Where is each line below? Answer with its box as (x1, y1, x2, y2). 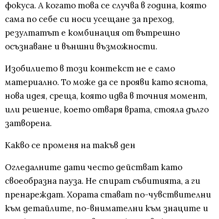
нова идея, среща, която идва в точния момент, (5, 90, 207, 102)
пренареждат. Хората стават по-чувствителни (5, 189, 211, 200)
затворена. (5, 118, 52, 129)
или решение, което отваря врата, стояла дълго (5, 104, 209, 115)
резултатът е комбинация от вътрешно (5, 27, 180, 39)
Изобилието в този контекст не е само (5, 63, 175, 74)
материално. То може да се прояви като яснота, (5, 77, 208, 88)
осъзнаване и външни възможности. (5, 41, 157, 52)
